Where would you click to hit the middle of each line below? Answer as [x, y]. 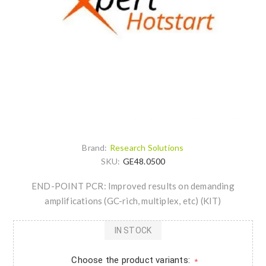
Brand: [95, 148]
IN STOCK [133, 230]
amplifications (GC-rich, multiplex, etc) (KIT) [133, 201]
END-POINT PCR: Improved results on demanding [133, 186]
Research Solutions [147, 148]
